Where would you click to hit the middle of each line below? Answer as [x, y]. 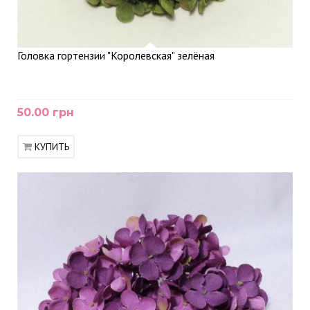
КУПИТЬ [52, 147]
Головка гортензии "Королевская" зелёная [116, 55]
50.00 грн [46, 112]
